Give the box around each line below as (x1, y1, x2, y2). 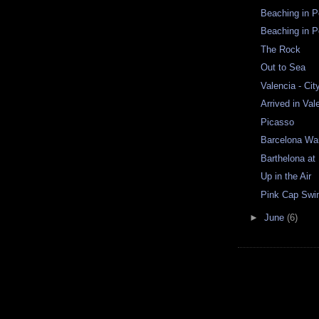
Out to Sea (261, 62, 306, 73)
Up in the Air (261, 171, 312, 182)
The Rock (261, 43, 301, 55)
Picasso (261, 116, 295, 127)
